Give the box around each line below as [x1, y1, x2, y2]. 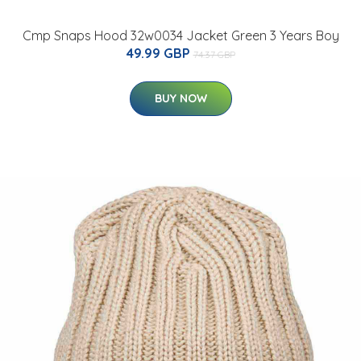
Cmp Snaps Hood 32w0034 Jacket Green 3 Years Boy [22, 27, 339, 44]
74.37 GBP [193, 48, 235, 60]
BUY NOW [154, 90, 207, 106]
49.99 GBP [126, 44, 193, 61]
